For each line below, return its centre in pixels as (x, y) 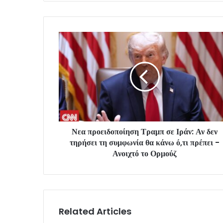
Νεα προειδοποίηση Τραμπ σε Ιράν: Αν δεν (145, 131)
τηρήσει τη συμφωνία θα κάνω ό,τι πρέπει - (145, 142)
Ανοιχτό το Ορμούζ (145, 153)
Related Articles (95, 211)
